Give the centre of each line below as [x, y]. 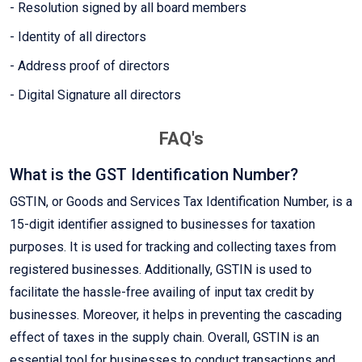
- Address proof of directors [90, 66]
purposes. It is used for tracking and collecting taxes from [173, 247]
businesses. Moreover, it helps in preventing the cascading [176, 315]
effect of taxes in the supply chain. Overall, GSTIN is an [164, 338]
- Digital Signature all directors [95, 95]
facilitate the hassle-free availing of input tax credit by [162, 293]
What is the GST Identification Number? [154, 175]
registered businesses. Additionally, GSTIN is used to [161, 270]
